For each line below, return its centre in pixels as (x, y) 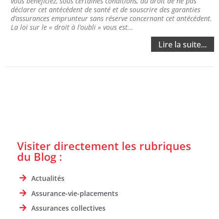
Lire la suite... (183, 45)
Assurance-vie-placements (75, 193)
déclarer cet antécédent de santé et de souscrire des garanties (106, 10)
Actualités (48, 178)
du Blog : (40, 157)
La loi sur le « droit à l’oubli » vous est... (72, 27)
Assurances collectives (68, 208)
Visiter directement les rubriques (104, 146)
